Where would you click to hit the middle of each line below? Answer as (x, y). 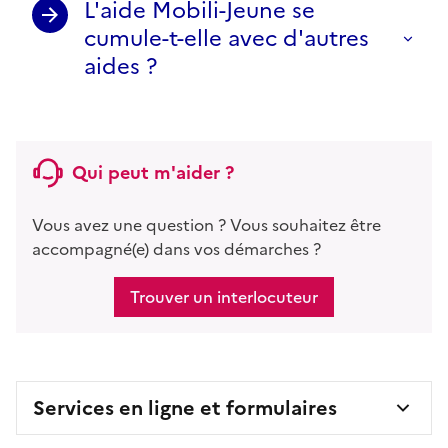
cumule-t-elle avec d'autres (226, 38)
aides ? (120, 66)
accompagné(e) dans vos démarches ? (176, 248)
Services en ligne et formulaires (185, 407)
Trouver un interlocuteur (224, 296)
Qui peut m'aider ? (153, 172)
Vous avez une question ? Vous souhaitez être (206, 224)
